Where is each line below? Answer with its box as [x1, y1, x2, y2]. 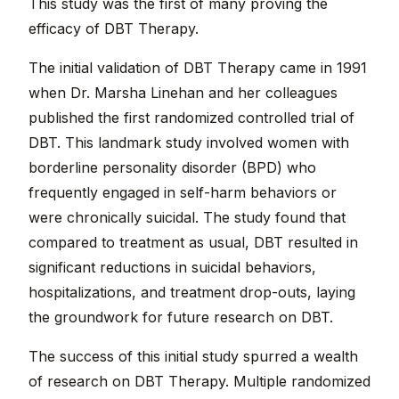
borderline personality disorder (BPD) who [28, 159, 316, 177]
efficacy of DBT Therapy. [28, 20, 199, 38]
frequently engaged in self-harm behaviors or [28, 183, 337, 202]
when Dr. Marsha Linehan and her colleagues [28, 84, 338, 102]
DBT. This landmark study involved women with [28, 134, 349, 152]
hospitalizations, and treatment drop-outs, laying [28, 283, 355, 302]
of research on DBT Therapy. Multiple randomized [28, 372, 370, 391]
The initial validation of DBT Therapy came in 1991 [28, 59, 367, 77]
